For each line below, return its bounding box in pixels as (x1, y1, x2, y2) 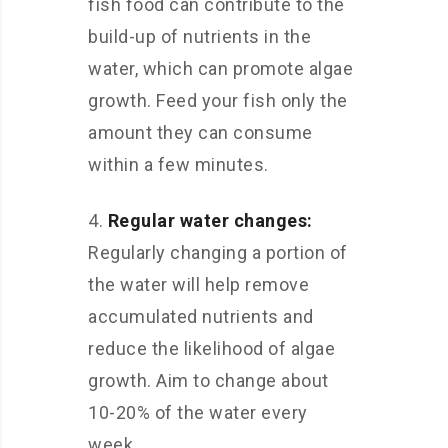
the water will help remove (88, 274, 309, 295)
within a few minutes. (88, 154, 269, 175)
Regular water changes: (107, 210, 313, 231)
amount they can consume (88, 122, 313, 143)
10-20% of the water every (88, 402, 308, 423)
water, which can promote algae (88, 58, 353, 79)
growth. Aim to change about (88, 370, 329, 391)
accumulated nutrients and (88, 306, 314, 327)
